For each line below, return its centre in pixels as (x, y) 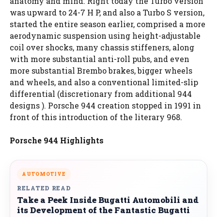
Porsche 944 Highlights (57, 140)
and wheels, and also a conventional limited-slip (104, 82)
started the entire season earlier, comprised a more (108, 24)
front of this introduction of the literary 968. (96, 117)
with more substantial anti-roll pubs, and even (100, 59)
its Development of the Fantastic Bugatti (103, 210)
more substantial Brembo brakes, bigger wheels (101, 70)
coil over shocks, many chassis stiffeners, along (102, 47)
